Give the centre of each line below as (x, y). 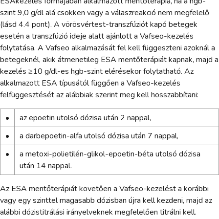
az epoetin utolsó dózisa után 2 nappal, (85, 118)
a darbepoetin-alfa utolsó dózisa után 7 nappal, (99, 136)
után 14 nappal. (45, 165)
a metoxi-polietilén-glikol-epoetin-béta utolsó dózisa (110, 154)
